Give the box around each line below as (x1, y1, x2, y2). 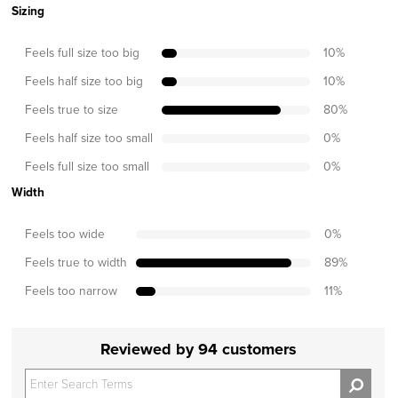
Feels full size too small (25, 156, 149, 174)
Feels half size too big (25, 71, 143, 89)
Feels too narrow (25, 281, 117, 298)
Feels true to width (25, 252, 127, 270)
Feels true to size (25, 99, 118, 117)
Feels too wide (25, 224, 105, 242)
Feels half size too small (25, 128, 153, 146)
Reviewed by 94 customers (99, 337, 297, 361)
